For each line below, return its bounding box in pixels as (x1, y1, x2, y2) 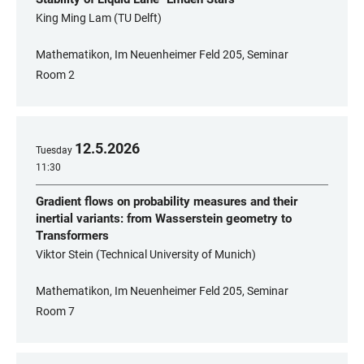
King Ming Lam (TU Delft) (36, 11, 162, 24)
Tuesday (36, 145, 72, 156)
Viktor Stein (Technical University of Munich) (36, 248, 256, 261)
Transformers (36, 228, 109, 243)
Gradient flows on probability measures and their (36, 194, 297, 209)
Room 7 (36, 305, 75, 318)
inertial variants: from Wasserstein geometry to (36, 211, 292, 226)
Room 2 (36, 68, 75, 81)
